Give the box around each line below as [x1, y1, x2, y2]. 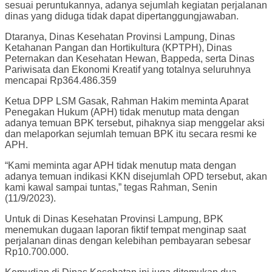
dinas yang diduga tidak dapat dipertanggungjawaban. [5, 11, 239, 22]
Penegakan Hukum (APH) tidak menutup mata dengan [5, 107, 239, 118]
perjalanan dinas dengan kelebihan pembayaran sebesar [5, 236, 251, 246]
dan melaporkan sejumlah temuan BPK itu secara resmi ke [5, 129, 257, 140]
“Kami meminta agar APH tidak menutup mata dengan [5, 160, 236, 171]
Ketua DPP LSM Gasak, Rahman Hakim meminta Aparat [5, 96, 248, 107]
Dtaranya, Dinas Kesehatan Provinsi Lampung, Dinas [5, 32, 235, 42]
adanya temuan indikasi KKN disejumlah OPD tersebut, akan [5, 171, 267, 182]
